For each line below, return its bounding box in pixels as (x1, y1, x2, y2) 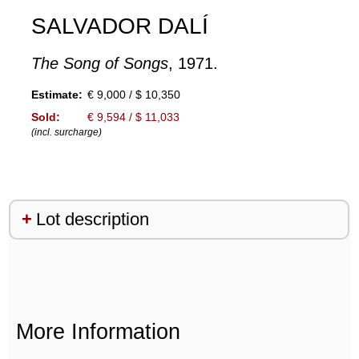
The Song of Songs (30, 54, 168, 73)
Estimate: (30, 88, 83, 102)
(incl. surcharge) (30, 127, 102, 139)
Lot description (35, 209, 149, 230)
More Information (15, 318, 180, 344)
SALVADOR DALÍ (30, 14, 208, 39)
